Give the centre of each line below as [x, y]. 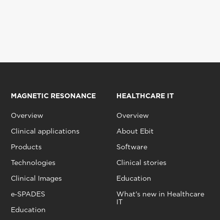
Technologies [33, 163]
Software [132, 147]
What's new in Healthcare [160, 194]
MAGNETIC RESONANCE [53, 96]
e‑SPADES [28, 194]
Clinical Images [36, 179]
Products [26, 147]
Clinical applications [45, 131]
